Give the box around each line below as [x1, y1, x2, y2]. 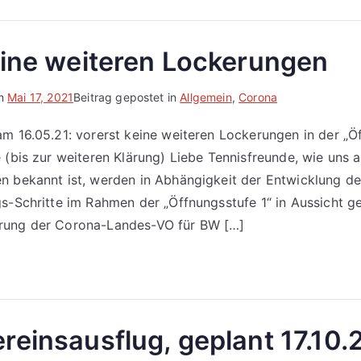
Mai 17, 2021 [7, 90, 74, 104]
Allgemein [180, 90, 232, 104]
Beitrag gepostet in [73, 90, 180, 104]
